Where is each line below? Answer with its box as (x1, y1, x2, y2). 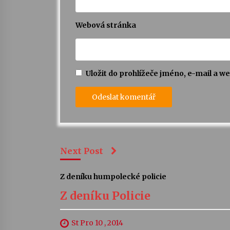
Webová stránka (75, 20, 136, 30)
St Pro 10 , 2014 (71, 218, 123, 227)
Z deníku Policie (60, 188, 150, 203)
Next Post (60, 145, 103, 156)
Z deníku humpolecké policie (60, 171, 166, 181)
